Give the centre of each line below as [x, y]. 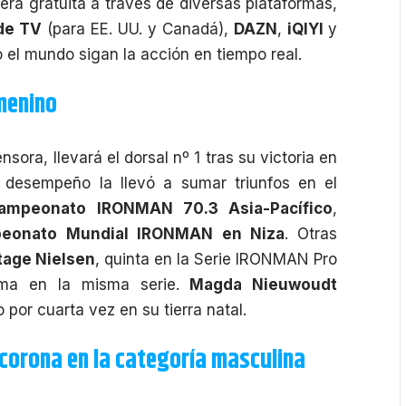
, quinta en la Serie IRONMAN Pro [216, 259]
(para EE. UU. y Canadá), [138, 29]
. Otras [311, 233]
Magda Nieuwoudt [264, 284]
